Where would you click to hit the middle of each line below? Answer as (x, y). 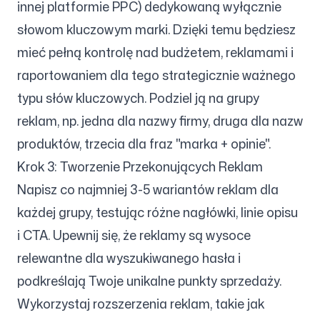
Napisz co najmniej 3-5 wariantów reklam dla (148, 189)
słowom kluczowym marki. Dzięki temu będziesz (156, 29)
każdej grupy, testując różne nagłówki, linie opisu (157, 212)
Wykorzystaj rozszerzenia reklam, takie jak (141, 304)
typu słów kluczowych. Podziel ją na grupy (138, 98)
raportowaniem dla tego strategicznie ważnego (156, 75)
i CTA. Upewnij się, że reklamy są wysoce (134, 235)
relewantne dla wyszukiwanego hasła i (129, 258)
